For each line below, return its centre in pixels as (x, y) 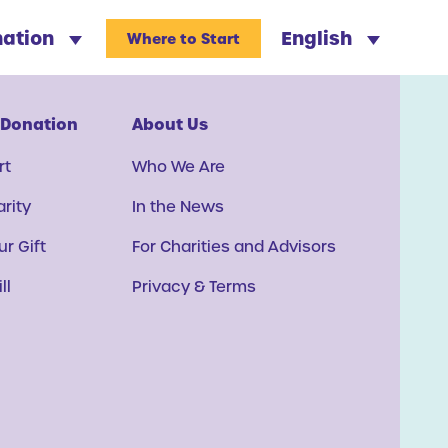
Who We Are (178, 165)
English (316, 37)
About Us (170, 123)
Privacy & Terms (194, 285)
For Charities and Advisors (234, 245)
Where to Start (183, 38)
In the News (178, 205)
